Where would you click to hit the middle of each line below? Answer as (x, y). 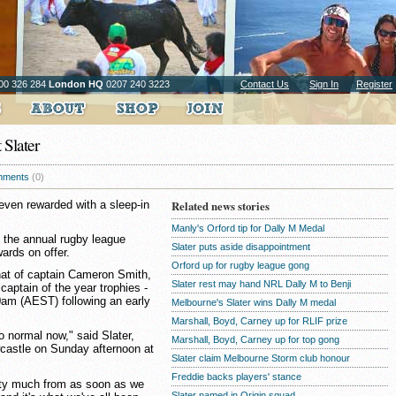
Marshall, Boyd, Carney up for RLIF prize (259, 321)
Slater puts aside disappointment (241, 247)
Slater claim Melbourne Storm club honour (261, 358)
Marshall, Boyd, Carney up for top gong (255, 339)
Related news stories (221, 206)
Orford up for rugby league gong (240, 265)
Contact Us (265, 84)
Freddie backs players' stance (236, 377)
